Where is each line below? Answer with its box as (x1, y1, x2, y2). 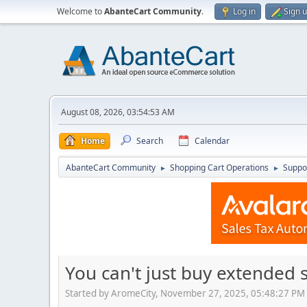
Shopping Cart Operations (170, 162, 269, 173)
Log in (233, 5, 256, 17)
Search (136, 135, 163, 147)
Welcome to (57, 5, 104, 17)
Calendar (195, 135, 230, 147)
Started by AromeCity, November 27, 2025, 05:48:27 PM (65, 286, 305, 299)
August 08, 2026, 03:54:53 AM (61, 106, 175, 118)
